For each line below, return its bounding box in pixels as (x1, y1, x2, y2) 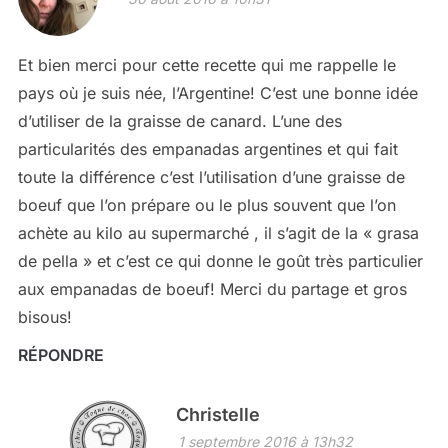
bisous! (17, 307, 72, 328)
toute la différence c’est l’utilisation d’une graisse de (17, 167, 405, 188)
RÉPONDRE (17, 345, 104, 366)
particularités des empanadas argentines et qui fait (17, 139, 398, 160)
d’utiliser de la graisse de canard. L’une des (17, 111, 342, 132)
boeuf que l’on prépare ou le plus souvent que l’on (17, 195, 396, 216)
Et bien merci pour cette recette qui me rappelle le (17, 55, 396, 76)
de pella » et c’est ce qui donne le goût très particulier (17, 251, 423, 272)
